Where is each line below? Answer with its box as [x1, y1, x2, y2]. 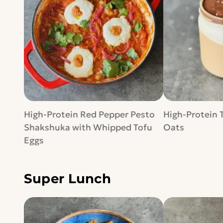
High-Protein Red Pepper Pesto [23, 109, 155, 120]
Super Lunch [23, 170, 111, 187]
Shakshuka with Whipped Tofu [23, 121, 152, 133]
